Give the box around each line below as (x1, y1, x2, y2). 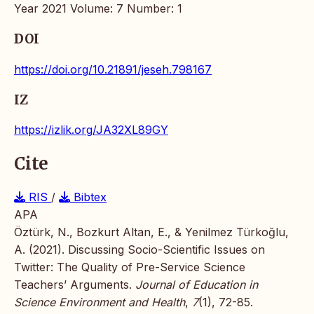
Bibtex (70, 190, 107, 205)
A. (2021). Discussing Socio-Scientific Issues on (14, 243, 265, 257)
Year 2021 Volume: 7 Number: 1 (14, 1, 182, 16)
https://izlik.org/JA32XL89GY (14, 123, 168, 137)
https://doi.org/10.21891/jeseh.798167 (14, 62, 212, 76)
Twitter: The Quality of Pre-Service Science (14, 260, 245, 275)
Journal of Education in (135, 278, 258, 292)
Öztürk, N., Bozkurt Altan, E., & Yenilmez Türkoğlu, (14, 225, 289, 240)
